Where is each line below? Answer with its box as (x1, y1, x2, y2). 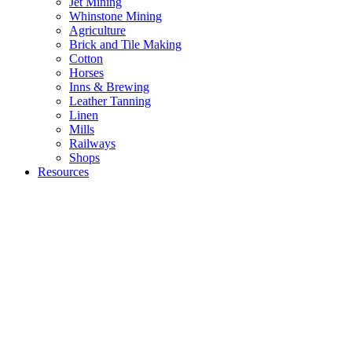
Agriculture (69, 24, 126, 38)
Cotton (69, 52, 103, 66)
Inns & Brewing (69, 80, 149, 94)
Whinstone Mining (69, 9, 162, 24)
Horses (69, 66, 104, 80)
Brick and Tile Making (69, 38, 181, 52)
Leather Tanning (69, 94, 151, 108)
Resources (38, 165, 89, 179)
